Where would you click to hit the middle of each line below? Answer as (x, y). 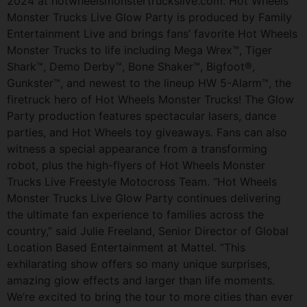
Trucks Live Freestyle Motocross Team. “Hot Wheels (142, 181)
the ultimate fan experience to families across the (135, 214)
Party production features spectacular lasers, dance (142, 115)
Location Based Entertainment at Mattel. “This (126, 247)
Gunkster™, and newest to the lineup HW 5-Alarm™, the (149, 83)
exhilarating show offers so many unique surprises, (138, 263)
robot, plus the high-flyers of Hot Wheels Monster (136, 165)
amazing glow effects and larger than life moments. (141, 280)
